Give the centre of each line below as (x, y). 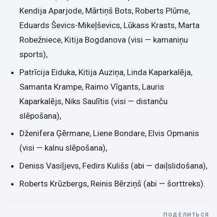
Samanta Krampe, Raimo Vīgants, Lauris (92, 86)
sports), (33, 54)
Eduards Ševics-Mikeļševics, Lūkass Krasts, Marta (109, 25)
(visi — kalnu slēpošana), (63, 148)
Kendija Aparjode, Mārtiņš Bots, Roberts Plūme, (105, 10)
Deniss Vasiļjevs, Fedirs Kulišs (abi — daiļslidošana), (113, 166)
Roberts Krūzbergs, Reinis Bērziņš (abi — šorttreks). (112, 183)
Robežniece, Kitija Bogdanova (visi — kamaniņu (104, 39)
